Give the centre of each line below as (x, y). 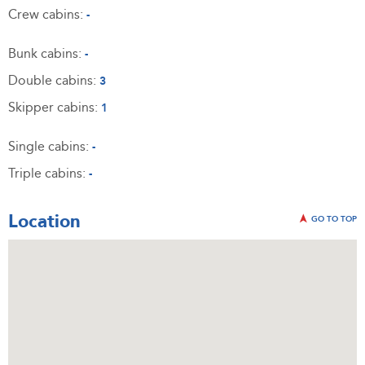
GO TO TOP (333, 219)
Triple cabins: (48, 174)
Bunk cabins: (46, 54)
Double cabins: (54, 81)
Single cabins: (50, 147)
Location (44, 222)
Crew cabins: (47, 15)
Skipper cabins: (55, 108)
